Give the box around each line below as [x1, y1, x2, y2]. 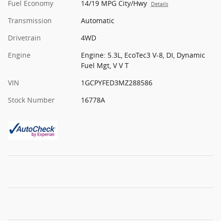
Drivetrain [8, 33, 41, 43]
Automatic [80, 16, 114, 26]
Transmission [8, 16, 52, 26]
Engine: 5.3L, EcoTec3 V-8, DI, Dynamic [80, 50, 205, 60]
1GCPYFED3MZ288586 [80, 78, 152, 88]
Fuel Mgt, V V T [80, 61, 129, 71]
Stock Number [8, 95, 55, 105]
